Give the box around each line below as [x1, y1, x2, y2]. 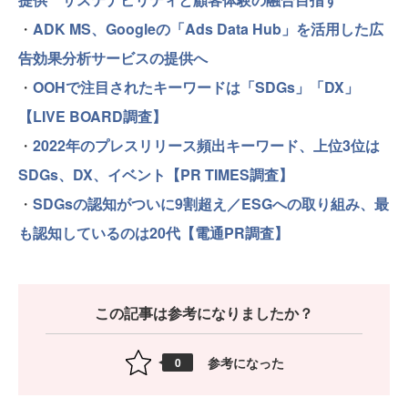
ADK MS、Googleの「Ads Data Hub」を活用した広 [33, 18, 383, 40]
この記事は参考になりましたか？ [95, 302, 313, 324]
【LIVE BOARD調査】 [18, 106, 167, 127]
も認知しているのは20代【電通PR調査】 [18, 222, 289, 244]
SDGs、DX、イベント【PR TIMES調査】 [18, 164, 293, 186]
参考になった [208, 352, 284, 372]
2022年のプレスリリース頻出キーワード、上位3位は [33, 135, 380, 157]
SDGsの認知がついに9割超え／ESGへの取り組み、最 [33, 193, 389, 215]
